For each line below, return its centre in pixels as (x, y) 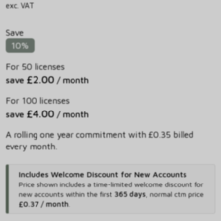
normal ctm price (177, 194)
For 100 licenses (38, 101)
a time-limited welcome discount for (145, 184)
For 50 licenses (35, 67)
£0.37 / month (43, 204)
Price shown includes (53, 184)
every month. (32, 147)
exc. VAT (20, 5)
